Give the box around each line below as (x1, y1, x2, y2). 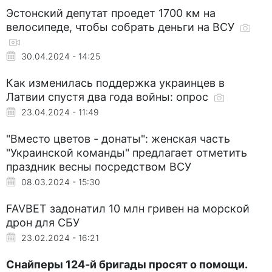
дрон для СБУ (6, 216, 80, 229)
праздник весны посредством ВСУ (6, 160, 191, 173)
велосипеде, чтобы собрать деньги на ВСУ (6, 20, 237, 33)
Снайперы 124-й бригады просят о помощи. (6, 257, 247, 271)
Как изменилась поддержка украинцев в (6, 76, 225, 89)
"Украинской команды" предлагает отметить (6, 146, 247, 159)
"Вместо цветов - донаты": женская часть (6, 132, 230, 145)
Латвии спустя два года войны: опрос (6, 90, 211, 103)
